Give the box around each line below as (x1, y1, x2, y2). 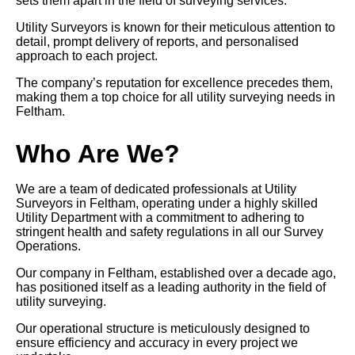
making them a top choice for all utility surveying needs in (16, 90, 335, 105)
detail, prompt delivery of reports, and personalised (16, 35, 299, 49)
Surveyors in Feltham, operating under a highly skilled (16, 197, 318, 211)
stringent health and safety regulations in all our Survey (16, 225, 323, 239)
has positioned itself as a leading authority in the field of (16, 281, 326, 295)
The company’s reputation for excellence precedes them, (16, 76, 333, 90)
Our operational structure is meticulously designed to (16, 322, 310, 336)
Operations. (16, 239, 81, 254)
